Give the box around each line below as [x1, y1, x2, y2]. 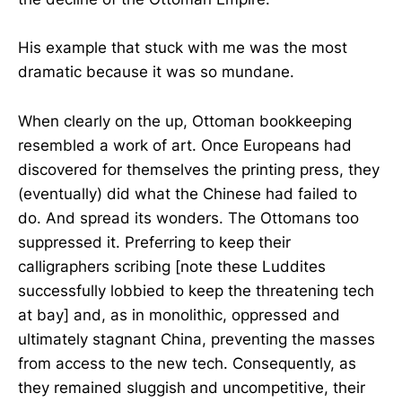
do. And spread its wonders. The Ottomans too [18, 208, 359, 227]
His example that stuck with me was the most [18, 39, 347, 57]
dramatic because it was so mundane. [18, 63, 294, 82]
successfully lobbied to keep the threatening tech [18, 281, 374, 300]
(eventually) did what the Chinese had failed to [18, 184, 357, 203]
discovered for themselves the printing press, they [18, 160, 380, 179]
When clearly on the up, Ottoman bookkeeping [18, 111, 352, 130]
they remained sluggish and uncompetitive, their [18, 378, 365, 397]
